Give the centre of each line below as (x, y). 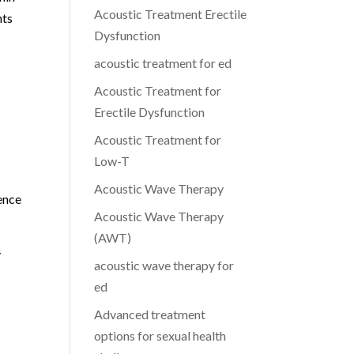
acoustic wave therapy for (164, 265)
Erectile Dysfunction (150, 112)
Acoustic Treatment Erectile (171, 14)
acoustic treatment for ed (163, 63)
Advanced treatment (150, 314)
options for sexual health (160, 335)
